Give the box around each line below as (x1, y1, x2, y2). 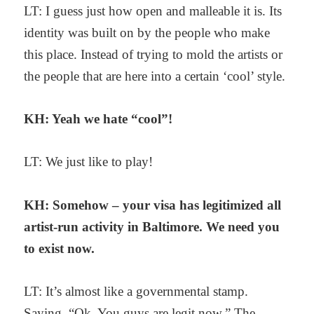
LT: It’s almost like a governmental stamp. (24, 284, 249, 299)
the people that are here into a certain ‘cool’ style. (24, 68, 286, 83)
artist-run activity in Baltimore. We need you (24, 219, 280, 234)
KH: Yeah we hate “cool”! (24, 111, 173, 127)
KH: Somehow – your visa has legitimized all (24, 197, 282, 212)
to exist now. (24, 240, 95, 256)
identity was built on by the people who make (24, 25, 271, 40)
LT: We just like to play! (24, 154, 153, 170)
